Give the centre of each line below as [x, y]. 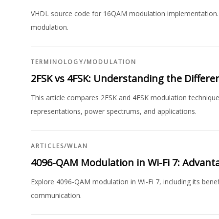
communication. [56, 195]
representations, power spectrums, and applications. [114, 111]
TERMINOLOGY [57, 62]
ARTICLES [48, 146]
